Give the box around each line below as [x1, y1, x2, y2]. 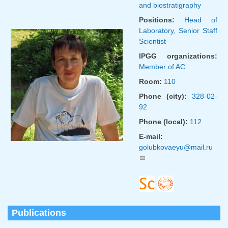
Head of [184, 15, 217, 24]
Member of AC [139, 62, 185, 71]
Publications [12, 207, 66, 218]
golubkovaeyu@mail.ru [139, 142, 213, 151]
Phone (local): [139, 117, 190, 126]
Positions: [139, 15, 184, 24]
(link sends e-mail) [139, 153, 198, 162]
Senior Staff [179, 26, 217, 35]
